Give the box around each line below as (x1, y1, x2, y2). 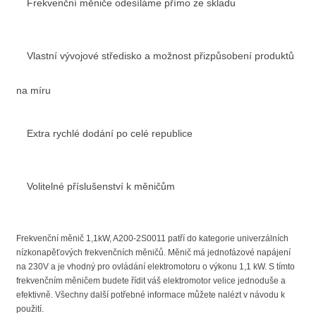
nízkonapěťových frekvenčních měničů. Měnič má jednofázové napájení (16, 247, 291, 257)
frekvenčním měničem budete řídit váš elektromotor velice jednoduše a (16, 275, 286, 286)
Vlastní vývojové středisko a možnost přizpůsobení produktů (27, 49, 294, 61)
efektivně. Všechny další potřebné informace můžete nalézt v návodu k (16, 289, 285, 300)
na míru (16, 84, 51, 96)
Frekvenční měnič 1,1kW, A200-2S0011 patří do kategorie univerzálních (16, 233, 288, 243)
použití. (16, 303, 44, 314)
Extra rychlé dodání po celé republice (27, 127, 193, 139)
